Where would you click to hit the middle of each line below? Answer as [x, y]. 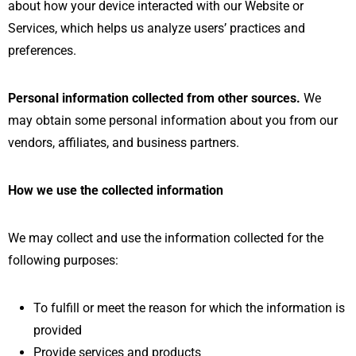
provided [58, 330]
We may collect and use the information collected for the [166, 238]
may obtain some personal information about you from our [173, 120]
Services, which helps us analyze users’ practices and [157, 28]
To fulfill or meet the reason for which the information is [189, 308]
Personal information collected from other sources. [154, 98]
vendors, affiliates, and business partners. [124, 142]
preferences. [42, 50]
